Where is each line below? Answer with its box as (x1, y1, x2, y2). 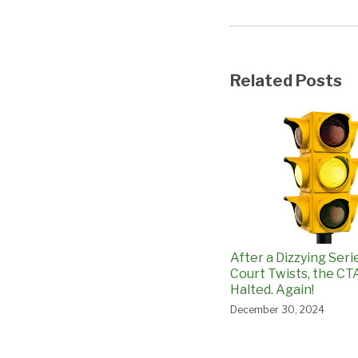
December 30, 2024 (230, 303, 324, 316)
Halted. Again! (230, 281, 314, 297)
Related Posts (230, 70, 342, 90)
